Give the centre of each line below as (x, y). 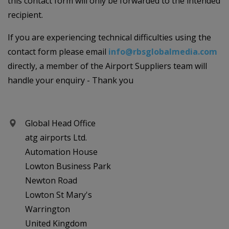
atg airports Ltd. (56, 138)
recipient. (25, 15)
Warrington (48, 209)
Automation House (61, 152)
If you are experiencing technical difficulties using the (109, 37)
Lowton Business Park (68, 166)
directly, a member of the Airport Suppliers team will (107, 66)
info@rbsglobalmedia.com (163, 52)
